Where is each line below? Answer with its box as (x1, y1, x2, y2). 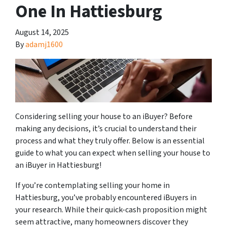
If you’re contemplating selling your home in (15, 180, 170, 192)
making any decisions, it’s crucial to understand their (15, 123, 197, 135)
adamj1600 (25, 39, 63, 51)
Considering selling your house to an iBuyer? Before (15, 111, 193, 123)
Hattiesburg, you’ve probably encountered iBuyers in (15, 192, 197, 204)
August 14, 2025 (15, 27, 69, 39)
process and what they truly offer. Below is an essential (15, 135, 205, 147)
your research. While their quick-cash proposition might (15, 204, 207, 216)
